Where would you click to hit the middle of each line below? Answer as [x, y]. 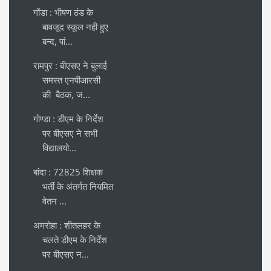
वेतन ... [54, 201]
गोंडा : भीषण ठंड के [63, 12]
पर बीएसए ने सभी [70, 133]
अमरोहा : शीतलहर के [67, 225]
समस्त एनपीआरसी [71, 80]
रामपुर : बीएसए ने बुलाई [70, 66]
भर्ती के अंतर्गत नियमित [78, 187]
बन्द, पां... [57, 41]
